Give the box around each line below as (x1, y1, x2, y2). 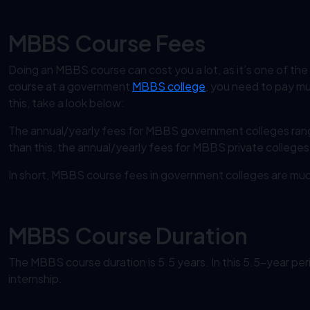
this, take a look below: (8, 95, 125, 111)
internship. (8, 271, 62, 286)
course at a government (8, 79, 132, 94)
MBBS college (132, 79, 206, 94)
